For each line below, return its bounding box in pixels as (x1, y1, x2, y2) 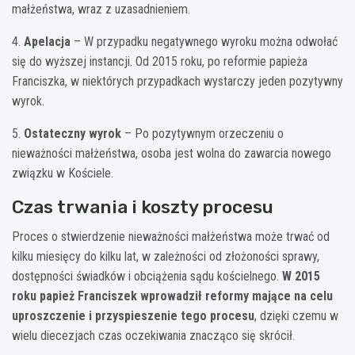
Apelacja (24, 33, 71, 49)
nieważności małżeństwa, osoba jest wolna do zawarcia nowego (12, 145, 331, 161)
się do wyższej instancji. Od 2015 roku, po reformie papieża (12, 53, 307, 69)
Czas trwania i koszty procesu (12, 195, 273, 218)
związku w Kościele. (12, 165, 113, 181)
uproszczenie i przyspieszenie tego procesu (12, 307, 254, 323)
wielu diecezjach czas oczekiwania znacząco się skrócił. (12, 327, 295, 343)
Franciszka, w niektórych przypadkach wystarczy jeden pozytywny (12, 73, 343, 89)
